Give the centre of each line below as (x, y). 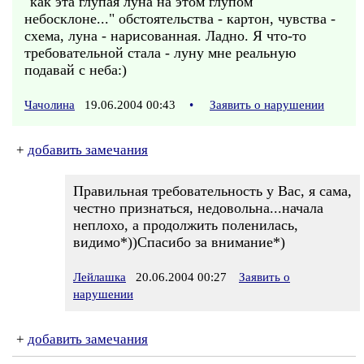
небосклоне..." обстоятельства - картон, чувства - (180, 19)
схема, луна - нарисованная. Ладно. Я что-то (165, 36)
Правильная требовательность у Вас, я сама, (212, 191)
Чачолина (50, 105)
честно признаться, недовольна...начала (198, 208)
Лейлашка (100, 277)
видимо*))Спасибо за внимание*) (179, 242)
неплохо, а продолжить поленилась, (186, 225)
